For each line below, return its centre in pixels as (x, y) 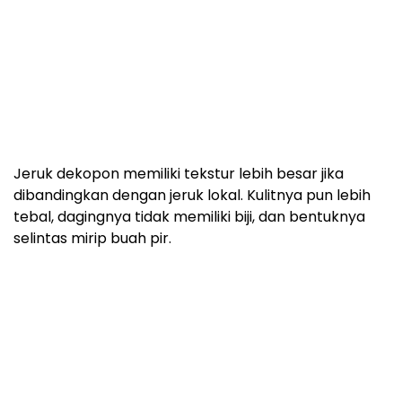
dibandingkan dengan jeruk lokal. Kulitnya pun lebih (192, 196)
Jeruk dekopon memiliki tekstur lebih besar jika (179, 174)
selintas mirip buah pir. (92, 239)
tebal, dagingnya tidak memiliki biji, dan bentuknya (189, 217)
